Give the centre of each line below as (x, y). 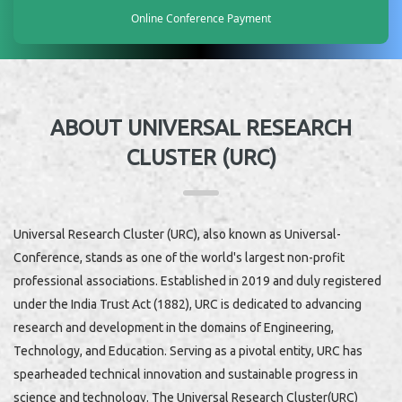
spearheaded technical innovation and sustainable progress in (186, 375)
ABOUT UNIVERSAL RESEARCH (201, 128)
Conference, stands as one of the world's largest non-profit (179, 258)
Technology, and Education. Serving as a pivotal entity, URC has (188, 351)
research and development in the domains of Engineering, (174, 328)
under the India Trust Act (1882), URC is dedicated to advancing (188, 305)
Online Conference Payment (201, 19)
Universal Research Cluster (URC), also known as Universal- (177, 235)
